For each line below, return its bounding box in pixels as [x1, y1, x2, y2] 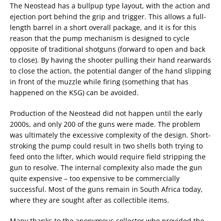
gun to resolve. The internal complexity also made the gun [10, 163, 202, 172]
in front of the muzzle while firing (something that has [10, 77, 188, 86]
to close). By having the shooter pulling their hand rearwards [10, 55, 211, 65]
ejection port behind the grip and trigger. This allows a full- [10, 12, 206, 21]
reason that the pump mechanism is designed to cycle [10, 34, 189, 43]
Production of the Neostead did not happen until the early [10, 109, 202, 118]
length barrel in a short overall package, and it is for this [10, 23, 196, 32]
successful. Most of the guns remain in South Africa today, [10, 184, 203, 194]
